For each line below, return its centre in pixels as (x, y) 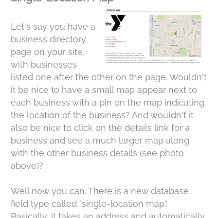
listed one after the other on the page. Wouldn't (109, 77)
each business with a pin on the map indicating (108, 102)
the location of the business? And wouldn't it (102, 115)
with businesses (44, 64)
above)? (27, 166)
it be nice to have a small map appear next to (104, 90)
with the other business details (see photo (98, 153)
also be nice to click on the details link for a (100, 128)
